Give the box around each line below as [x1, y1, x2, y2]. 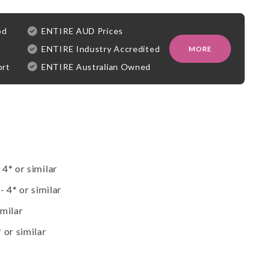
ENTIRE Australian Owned [41, 61, 151, 72]
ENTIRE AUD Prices [41, 26, 123, 36]
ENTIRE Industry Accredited [41, 43, 160, 54]
